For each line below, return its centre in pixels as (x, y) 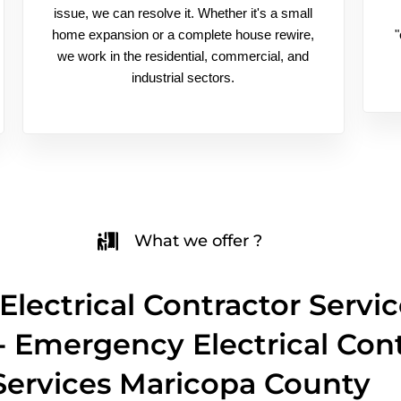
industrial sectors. (183, 77)
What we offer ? (199, 241)
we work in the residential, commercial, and (183, 56)
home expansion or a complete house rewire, (183, 34)
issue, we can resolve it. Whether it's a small (183, 13)
